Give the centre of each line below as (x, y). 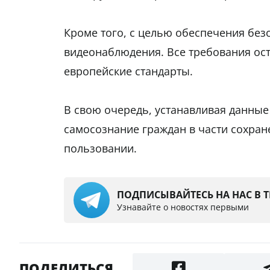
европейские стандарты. (128, 71)
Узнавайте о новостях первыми (183, 207)
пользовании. (100, 149)
